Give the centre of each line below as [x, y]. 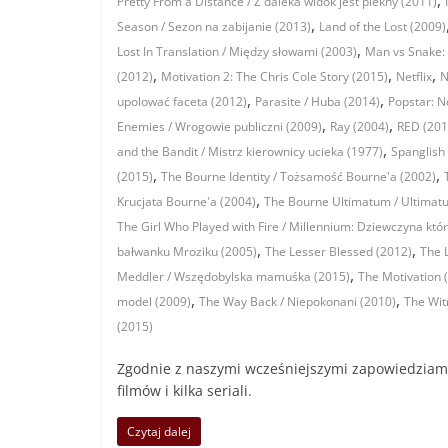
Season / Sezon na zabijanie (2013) [214, 27]
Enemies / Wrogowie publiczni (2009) [219, 127]
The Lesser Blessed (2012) [338, 252]
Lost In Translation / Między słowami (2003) [237, 52]
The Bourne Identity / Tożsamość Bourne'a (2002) [298, 177]
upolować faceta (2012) [182, 102]
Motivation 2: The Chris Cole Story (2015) [274, 77]
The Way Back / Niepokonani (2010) [297, 302]
